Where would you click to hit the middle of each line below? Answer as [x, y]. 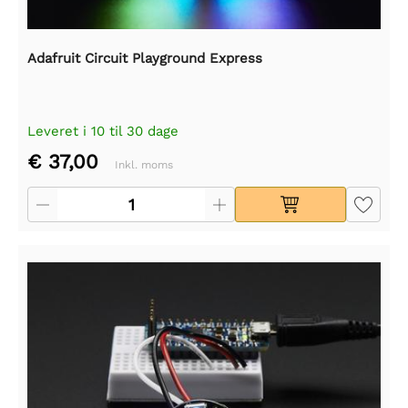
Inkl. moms [144, 165]
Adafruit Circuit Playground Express [145, 59]
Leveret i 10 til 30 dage [103, 132]
